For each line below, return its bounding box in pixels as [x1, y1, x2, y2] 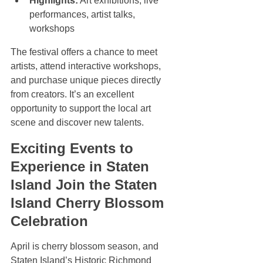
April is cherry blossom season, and [11, 241, 161, 252]
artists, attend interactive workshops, [11, 61, 163, 72]
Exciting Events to [11, 140, 137, 157]
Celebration [11, 213, 88, 230]
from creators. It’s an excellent [11, 89, 136, 100]
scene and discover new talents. [11, 117, 144, 128]
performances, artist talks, [29, 9, 137, 20]
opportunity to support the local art [11, 103, 153, 114]
